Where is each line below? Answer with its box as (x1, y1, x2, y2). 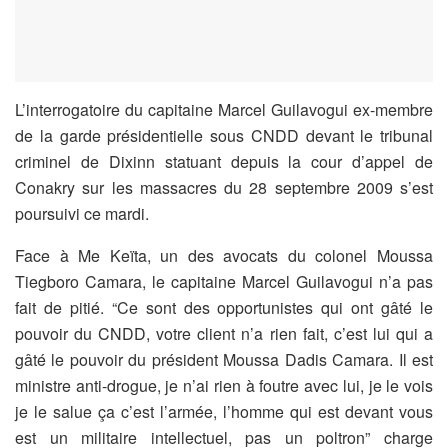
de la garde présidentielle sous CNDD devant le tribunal (15, 124, 433, 148)
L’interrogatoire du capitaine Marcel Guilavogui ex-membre (15, 98, 433, 122)
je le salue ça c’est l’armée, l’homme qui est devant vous (15, 400, 433, 424)
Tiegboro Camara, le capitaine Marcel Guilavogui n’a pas (15, 270, 433, 294)
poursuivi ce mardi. (15, 202, 149, 226)
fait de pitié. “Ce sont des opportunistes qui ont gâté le (15, 296, 433, 320)
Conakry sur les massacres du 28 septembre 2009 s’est (15, 176, 433, 200)
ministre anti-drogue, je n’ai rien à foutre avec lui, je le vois (15, 374, 433, 398)
